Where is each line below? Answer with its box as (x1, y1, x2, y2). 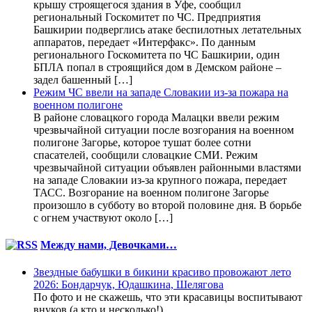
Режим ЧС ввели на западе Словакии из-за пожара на (33, 86, 288, 98)
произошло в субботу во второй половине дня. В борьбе (33, 198, 302, 211)
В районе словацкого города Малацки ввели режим (33, 111, 279, 123)
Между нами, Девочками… (40, 239, 177, 251)
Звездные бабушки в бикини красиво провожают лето (33, 266, 291, 279)
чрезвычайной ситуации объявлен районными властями (33, 161, 302, 173)
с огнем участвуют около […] (33, 211, 173, 224)
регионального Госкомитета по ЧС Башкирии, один (33, 48, 280, 61)
